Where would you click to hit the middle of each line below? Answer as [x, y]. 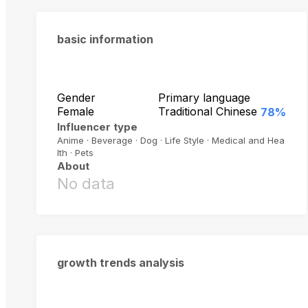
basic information [105, 40]
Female [76, 112]
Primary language [204, 98]
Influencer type [97, 127]
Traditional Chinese [207, 112]
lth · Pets [75, 153]
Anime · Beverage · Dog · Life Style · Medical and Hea [171, 141]
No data [86, 184]
